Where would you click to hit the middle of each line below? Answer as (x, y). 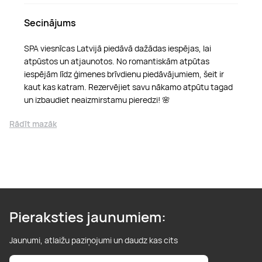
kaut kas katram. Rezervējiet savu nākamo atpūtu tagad (128, 87)
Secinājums (50, 23)
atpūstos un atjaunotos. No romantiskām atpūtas (117, 61)
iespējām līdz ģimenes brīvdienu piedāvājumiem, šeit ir (124, 74)
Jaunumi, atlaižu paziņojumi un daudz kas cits (94, 240)
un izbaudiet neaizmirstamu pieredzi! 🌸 (97, 99)
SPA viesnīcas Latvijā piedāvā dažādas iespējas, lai (118, 48)
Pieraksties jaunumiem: (88, 216)
